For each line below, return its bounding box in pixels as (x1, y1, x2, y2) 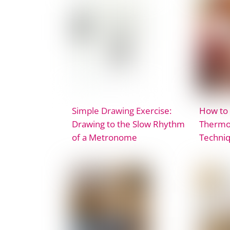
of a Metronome (72, 130, 137, 143)
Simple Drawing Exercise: (72, 104, 171, 117)
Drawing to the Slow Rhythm (72, 117, 185, 130)
